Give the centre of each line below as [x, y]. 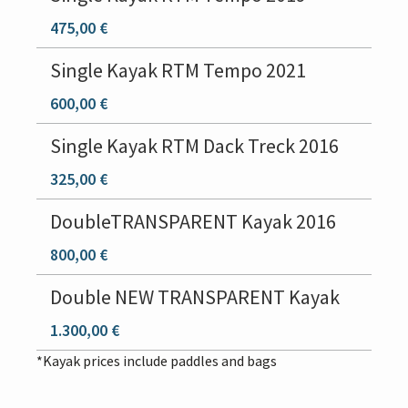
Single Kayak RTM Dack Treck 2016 [194, 146]
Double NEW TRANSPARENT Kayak [195, 297]
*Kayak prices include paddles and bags [157, 361]
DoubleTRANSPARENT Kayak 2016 [193, 221]
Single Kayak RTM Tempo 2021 [178, 70]
